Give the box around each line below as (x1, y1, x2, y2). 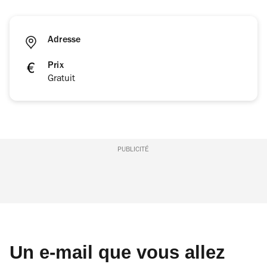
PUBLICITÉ (117, 147, 150, 154)
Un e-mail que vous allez (10, 242, 225, 263)
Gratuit (48, 74, 75, 85)
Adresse (48, 36, 81, 46)
